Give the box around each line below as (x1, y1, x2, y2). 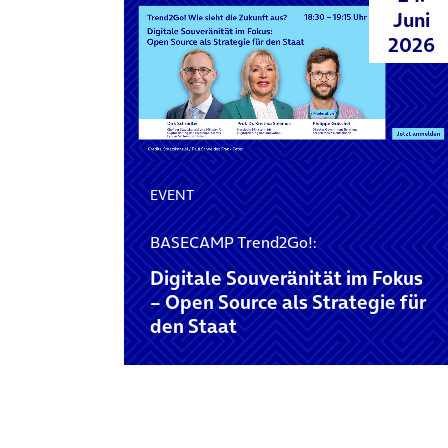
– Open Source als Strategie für (149, 288, 426, 316)
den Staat (149, 312, 237, 340)
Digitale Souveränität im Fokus (149, 264, 423, 292)
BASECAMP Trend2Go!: (149, 230, 316, 253)
